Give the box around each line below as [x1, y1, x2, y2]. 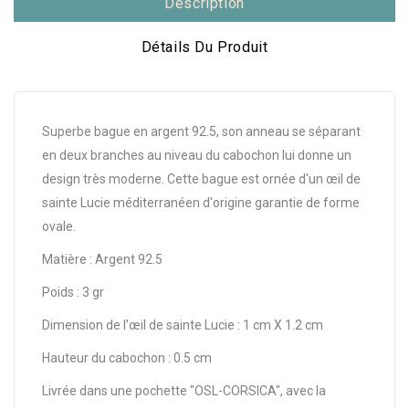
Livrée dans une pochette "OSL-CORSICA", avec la [42, 383, 326, 398]
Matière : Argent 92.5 [42, 251, 163, 267]
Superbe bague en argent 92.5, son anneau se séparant [42, 123, 361, 139]
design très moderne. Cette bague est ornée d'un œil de [42, 171, 361, 186]
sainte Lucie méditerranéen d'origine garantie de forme [42, 194, 360, 210]
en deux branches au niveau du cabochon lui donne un [42, 147, 351, 163]
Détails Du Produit [141, 37, 268, 56]
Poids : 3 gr [42, 284, 104, 299]
